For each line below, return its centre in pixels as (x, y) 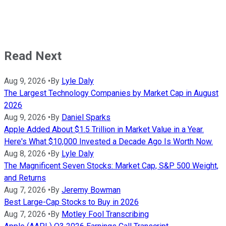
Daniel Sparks (86, 118)
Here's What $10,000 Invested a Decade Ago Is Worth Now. (108, 142)
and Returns (25, 178)
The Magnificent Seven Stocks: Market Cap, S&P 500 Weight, (111, 166)
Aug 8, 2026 (25, 154)
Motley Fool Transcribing (105, 214)
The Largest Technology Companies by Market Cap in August (111, 93)
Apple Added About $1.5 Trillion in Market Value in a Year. (104, 130)
